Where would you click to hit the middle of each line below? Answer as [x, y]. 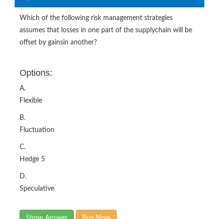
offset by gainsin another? [58, 42]
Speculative [37, 188]
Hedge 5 [32, 159]
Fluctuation [37, 130]
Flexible [31, 100]
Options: [36, 73]
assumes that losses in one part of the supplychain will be [106, 30]
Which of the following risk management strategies [96, 18]
